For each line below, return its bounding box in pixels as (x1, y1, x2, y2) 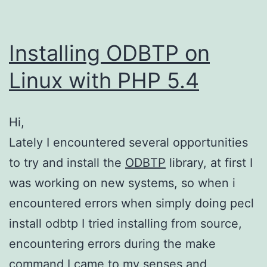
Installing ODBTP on (9, 39, 210, 66)
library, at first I (166, 155, 253, 170)
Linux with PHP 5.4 (9, 67, 199, 94)
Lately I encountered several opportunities (9, 135, 248, 150)
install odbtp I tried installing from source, (9, 216, 242, 231)
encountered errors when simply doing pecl (9, 195, 254, 210)
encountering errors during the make (9, 236, 216, 251)
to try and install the (9, 155, 125, 170)
